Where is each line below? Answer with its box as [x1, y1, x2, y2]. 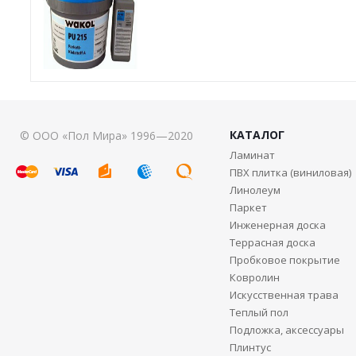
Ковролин [229, 269, 280, 284]
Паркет [229, 199, 267, 215]
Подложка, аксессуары [229, 322, 344, 337]
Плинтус [229, 339, 271, 354]
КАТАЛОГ [229, 126, 284, 142]
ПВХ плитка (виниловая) [229, 164, 351, 180]
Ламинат [229, 147, 275, 162]
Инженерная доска [229, 217, 326, 232]
